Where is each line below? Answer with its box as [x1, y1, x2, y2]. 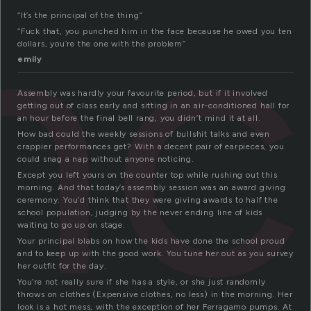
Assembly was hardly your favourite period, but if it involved [17, 88, 268, 99]
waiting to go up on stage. [17, 220, 126, 230]
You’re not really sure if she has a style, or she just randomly [17, 277, 266, 287]
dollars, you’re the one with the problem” [17, 39, 186, 49]
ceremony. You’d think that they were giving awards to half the [17, 195, 278, 205]
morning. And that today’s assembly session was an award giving [17, 183, 286, 193]
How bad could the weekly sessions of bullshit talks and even [17, 129, 270, 140]
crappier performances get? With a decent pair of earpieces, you [17, 142, 285, 152]
